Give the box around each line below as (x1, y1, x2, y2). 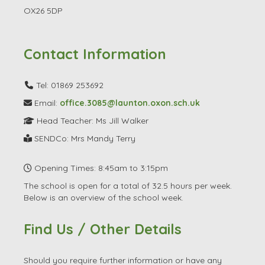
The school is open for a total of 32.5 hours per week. (24, 180, 232, 191)
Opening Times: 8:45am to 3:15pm (32, 162, 168, 173)
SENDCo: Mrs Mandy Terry (32, 132, 135, 144)
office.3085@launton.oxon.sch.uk (60, 97, 200, 108)
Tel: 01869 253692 (34, 79, 104, 91)
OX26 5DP (24, 5, 63, 16)
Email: (32, 97, 60, 108)
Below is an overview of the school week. (24, 192, 183, 203)
